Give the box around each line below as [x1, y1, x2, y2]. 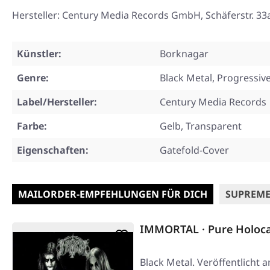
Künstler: [17, 47, 61, 61]
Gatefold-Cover [160, 143, 229, 157]
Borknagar [160, 47, 209, 61]
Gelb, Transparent [160, 119, 242, 133]
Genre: [17, 71, 49, 85]
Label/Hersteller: [17, 95, 97, 109]
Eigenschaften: [17, 143, 89, 157]
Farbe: [17, 119, 47, 133]
